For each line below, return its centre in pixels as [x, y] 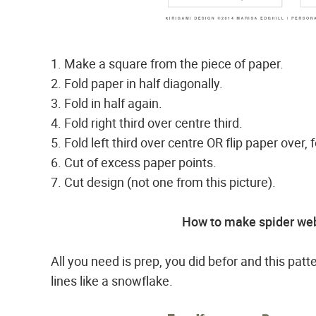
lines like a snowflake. [112, 281]
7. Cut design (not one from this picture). [163, 182]
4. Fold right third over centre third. [147, 123]
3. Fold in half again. [107, 103]
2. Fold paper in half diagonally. [137, 83]
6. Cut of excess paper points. [134, 162]
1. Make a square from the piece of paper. [167, 63]
